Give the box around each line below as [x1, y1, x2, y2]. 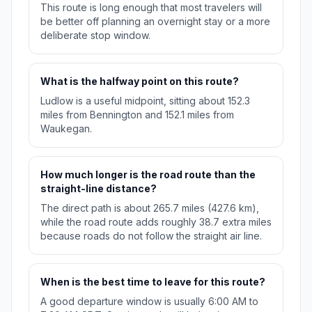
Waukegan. [40, 123, 92, 135]
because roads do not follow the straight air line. [40, 230, 262, 242]
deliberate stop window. [40, 29, 150, 42]
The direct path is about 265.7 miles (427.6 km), [40, 202, 259, 214]
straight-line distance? [40, 182, 157, 195]
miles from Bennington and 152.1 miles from [40, 109, 234, 121]
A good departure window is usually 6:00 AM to [40, 295, 258, 308]
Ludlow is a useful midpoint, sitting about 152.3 [40, 95, 250, 107]
